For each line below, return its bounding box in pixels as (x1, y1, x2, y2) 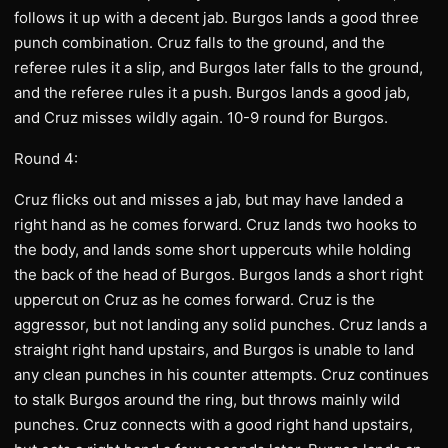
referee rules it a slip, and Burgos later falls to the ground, (14, 58, 423, 77)
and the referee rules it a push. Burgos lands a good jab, (14, 83, 410, 102)
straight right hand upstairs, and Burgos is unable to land (14, 340, 414, 359)
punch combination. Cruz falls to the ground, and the (14, 33, 385, 52)
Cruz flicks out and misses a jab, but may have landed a (14, 190, 403, 209)
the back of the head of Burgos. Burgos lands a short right (14, 265, 423, 284)
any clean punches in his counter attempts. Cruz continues (14, 365, 429, 384)
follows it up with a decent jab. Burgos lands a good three (14, 8, 419, 27)
